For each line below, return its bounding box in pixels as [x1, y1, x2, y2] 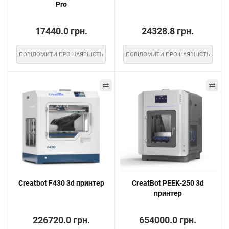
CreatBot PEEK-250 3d [131, 178, 204, 187]
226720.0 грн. [32, 214, 90, 225]
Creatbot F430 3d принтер [18, 178, 104, 187]
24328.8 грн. [142, 26, 194, 36]
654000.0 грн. [139, 214, 197, 225]
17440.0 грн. [35, 26, 87, 36]
